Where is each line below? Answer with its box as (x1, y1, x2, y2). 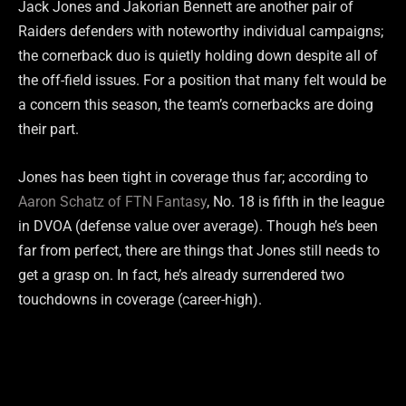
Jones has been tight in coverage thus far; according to (18, 169, 368, 187)
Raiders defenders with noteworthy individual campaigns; (18, 23, 383, 41)
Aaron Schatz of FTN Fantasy (18, 193, 207, 211)
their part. (18, 121, 79, 139)
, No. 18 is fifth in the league (207, 193, 384, 211)
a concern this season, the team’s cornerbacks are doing (18, 96, 373, 114)
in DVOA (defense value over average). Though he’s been (18, 217, 378, 236)
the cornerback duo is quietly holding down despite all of (18, 47, 378, 65)
